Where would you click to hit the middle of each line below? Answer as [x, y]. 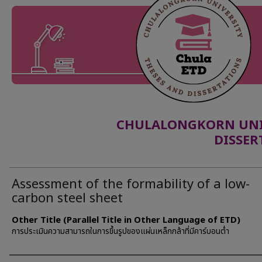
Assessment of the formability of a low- [131, 185]
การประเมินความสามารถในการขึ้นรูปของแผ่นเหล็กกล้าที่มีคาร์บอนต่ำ [120, 231]
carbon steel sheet [67, 199]
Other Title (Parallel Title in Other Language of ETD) [126, 220]
